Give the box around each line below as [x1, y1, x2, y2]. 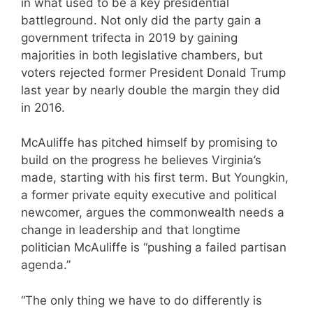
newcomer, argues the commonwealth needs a [21, 205, 284, 220]
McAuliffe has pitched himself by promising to [21, 136, 277, 150]
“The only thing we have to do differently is [21, 293, 262, 307]
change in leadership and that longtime [21, 223, 240, 238]
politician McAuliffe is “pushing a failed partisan [21, 240, 286, 255]
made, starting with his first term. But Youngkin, [21, 170, 289, 185]
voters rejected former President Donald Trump [21, 65, 286, 80]
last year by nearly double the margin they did [21, 82, 280, 97]
